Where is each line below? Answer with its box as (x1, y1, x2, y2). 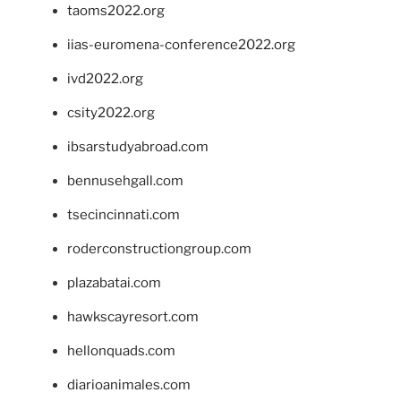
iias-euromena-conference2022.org (67, 37, 295, 54)
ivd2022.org (67, 71, 143, 88)
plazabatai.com (67, 275, 161, 292)
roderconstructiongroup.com (67, 241, 252, 258)
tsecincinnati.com (67, 207, 180, 224)
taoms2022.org (67, 3, 165, 20)
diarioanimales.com (67, 377, 191, 394)
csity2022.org (67, 105, 155, 122)
